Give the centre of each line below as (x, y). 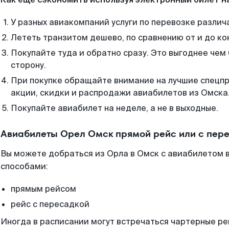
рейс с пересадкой (50, 204)
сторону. (28, 65)
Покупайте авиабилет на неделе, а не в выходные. (114, 108)
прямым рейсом (43, 189)
